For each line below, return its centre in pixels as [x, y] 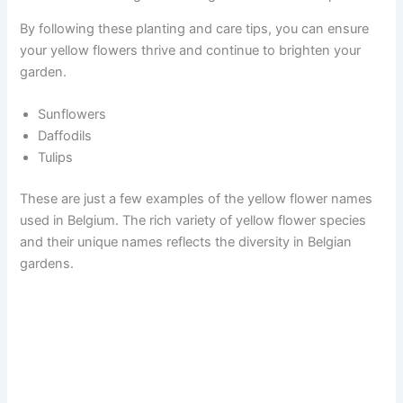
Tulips [56, 158]
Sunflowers [72, 115]
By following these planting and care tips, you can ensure [195, 29]
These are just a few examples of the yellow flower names [197, 199]
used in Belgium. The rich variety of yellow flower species [193, 221]
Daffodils [65, 136]
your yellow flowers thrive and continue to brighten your [191, 51]
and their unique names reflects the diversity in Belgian [186, 242]
